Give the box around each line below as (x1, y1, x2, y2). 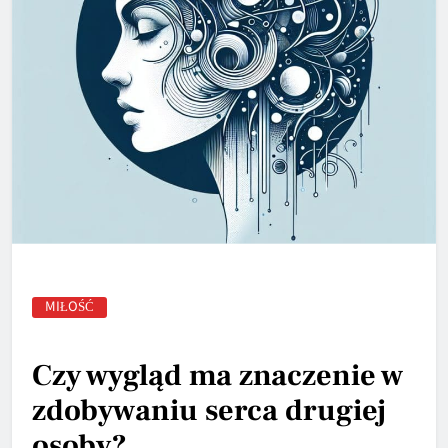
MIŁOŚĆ (45, 296, 94, 316)
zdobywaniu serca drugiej (32, 391, 386, 431)
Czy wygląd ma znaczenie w (32, 356, 403, 396)
